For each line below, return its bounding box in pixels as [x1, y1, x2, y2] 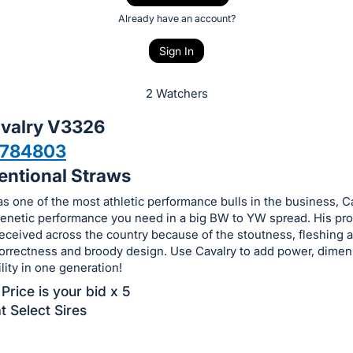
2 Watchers [145, 85, 208, 101]
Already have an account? [117, 13, 236, 25]
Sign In [159, 43, 194, 58]
